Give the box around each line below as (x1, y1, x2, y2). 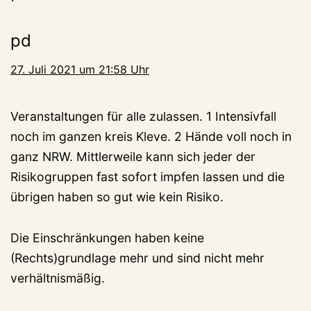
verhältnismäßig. (10, 270, 105, 285)
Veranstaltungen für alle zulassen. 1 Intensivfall (10, 108, 276, 124)
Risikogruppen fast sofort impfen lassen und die (10, 169, 285, 184)
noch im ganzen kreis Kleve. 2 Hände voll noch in (10, 128, 292, 144)
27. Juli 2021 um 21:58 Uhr (10, 62, 149, 76)
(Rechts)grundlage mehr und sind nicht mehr (10, 250, 264, 265)
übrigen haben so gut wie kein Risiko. (10, 189, 224, 204)
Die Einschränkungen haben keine (10, 230, 204, 245)
